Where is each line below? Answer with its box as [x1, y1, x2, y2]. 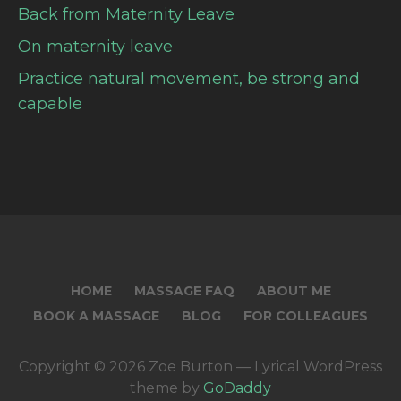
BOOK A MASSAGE [33, 307, 159, 324]
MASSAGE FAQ [133, 282, 235, 299]
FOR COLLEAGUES [243, 307, 368, 324]
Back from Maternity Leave [18, 4, 235, 24]
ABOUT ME [256, 282, 331, 299]
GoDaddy [203, 379, 271, 397]
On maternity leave [18, 36, 173, 56]
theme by [130, 379, 203, 397]
